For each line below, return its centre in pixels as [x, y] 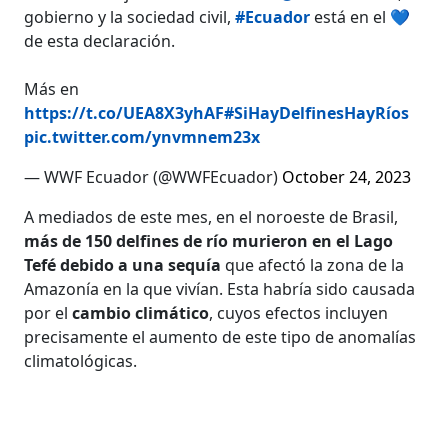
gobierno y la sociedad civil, [130, 16]
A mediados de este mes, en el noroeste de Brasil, [211, 216]
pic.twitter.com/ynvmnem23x [142, 136]
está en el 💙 [360, 16]
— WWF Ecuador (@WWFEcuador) [153, 176]
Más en [52, 88]
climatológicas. [81, 360]
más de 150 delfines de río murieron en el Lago [209, 240]
